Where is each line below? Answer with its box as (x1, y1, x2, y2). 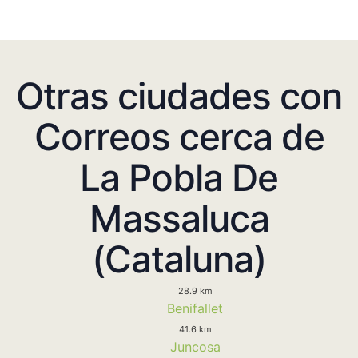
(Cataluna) (92, 236, 266, 281)
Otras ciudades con (16, 73, 342, 118)
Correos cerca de (34, 113, 324, 159)
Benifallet (167, 300, 223, 316)
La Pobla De (80, 154, 278, 200)
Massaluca (89, 195, 269, 241)
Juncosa (169, 338, 221, 355)
